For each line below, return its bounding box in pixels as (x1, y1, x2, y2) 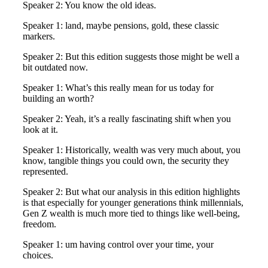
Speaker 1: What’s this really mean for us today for (23, 83, 214, 93)
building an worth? (23, 93, 94, 104)
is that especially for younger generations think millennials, (23, 197, 243, 208)
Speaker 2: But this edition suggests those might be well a (23, 51, 239, 62)
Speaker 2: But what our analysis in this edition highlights (23, 187, 240, 197)
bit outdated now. (23, 62, 88, 73)
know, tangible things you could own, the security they (23, 156, 229, 166)
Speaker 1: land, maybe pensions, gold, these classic (23, 20, 219, 31)
